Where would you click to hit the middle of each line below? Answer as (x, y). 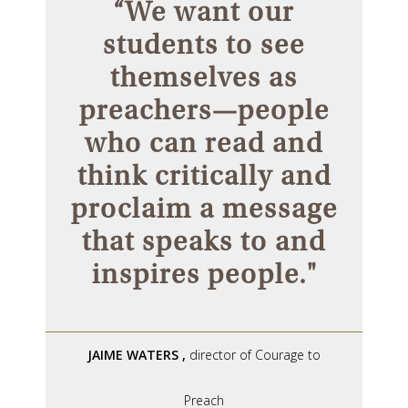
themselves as (204, 77)
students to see (204, 44)
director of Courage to (255, 354)
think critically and (204, 175)
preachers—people (204, 110)
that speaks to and (204, 241)
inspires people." (204, 274)
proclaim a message (204, 208)
